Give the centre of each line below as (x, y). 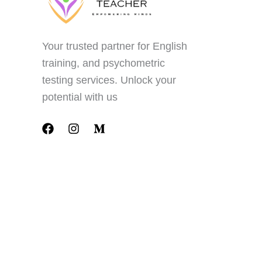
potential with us (80, 97)
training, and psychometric (104, 63)
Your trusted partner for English (115, 46)
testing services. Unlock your (109, 80)
